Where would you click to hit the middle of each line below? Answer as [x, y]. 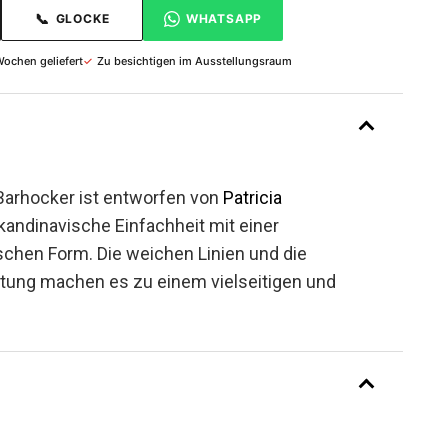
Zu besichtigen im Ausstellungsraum [194, 61]
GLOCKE [82, 18]
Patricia [252, 197]
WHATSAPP [224, 18]
